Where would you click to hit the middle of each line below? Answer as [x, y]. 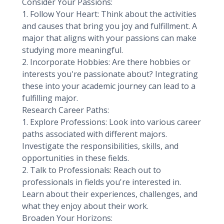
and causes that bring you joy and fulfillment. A [109, 26]
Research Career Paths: [65, 110]
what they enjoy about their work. [85, 206]
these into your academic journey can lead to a [109, 86]
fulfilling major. [50, 98]
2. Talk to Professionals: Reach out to [91, 170]
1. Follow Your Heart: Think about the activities [109, 14]
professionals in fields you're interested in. [101, 182]
